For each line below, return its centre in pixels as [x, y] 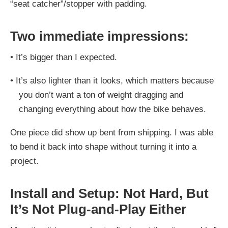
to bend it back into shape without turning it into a [103, 147]
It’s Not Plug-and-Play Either [98, 209]
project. [24, 161]
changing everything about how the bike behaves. [112, 109]
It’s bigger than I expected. [66, 58]
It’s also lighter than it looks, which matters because [115, 81]
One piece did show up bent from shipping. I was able [112, 133]
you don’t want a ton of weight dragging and [101, 95]
